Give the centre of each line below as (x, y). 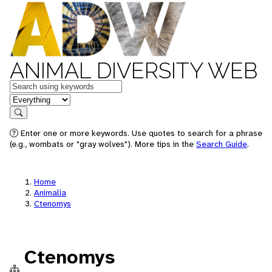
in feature (29, 99)
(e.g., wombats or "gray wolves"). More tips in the (103, 144)
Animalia (50, 192)
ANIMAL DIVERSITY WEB (134, 70)
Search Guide (222, 144)
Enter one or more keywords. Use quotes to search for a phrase (140, 133)
